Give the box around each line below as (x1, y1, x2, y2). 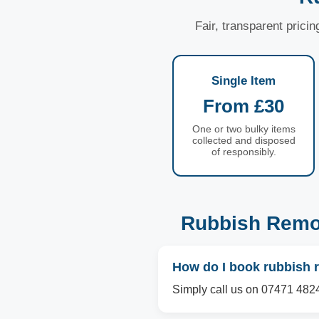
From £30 (203, 95, 284, 117)
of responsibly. (211, 146, 276, 157)
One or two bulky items (192, 123, 296, 135)
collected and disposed (192, 135, 296, 146)
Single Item (211, 74, 276, 88)
